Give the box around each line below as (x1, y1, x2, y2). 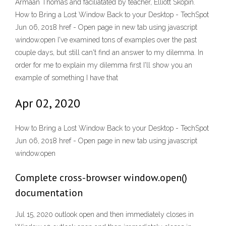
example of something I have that (15, 74, 118, 82)
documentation (15, 186, 83, 200)
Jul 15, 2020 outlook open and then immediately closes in (15, 210, 194, 219)
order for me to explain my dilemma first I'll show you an (15, 61, 192, 69)
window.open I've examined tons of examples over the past (15, 36, 197, 44)
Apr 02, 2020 (15, 95, 80, 111)
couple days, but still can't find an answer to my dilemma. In (15, 48, 203, 56)
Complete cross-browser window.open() (15, 171, 187, 185)
